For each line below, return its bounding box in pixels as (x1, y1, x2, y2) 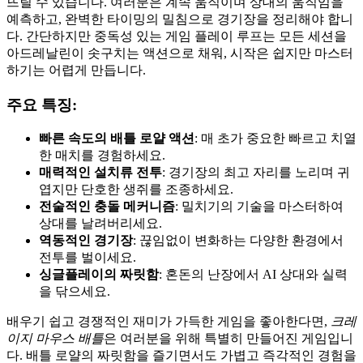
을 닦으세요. (39, 284, 110, 299)
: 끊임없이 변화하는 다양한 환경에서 (133, 233, 344, 248)
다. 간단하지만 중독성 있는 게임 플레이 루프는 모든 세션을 (6, 28, 347, 43)
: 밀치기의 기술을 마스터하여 (175, 199, 344, 214)
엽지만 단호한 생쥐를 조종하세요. (39, 182, 233, 197)
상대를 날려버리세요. (39, 216, 162, 231)
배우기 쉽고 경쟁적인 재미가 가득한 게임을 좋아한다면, (6, 314, 331, 329)
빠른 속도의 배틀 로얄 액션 (39, 131, 194, 146)
